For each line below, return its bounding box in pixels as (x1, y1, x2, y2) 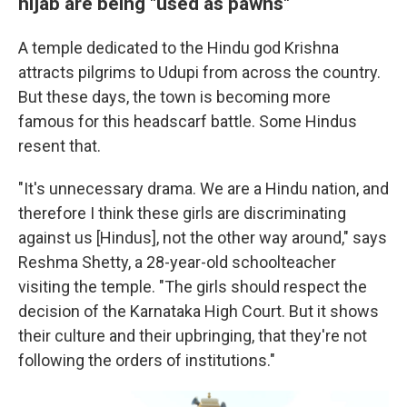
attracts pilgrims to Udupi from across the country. (18, 62, 381, 82)
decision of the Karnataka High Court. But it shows (18, 301, 379, 321)
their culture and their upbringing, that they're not (18, 325, 367, 345)
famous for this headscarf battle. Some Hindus (18, 111, 357, 131)
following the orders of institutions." (18, 350, 275, 370)
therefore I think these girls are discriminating (18, 203, 346, 223)
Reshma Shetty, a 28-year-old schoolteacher (18, 252, 336, 272)
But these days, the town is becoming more (18, 86, 331, 106)
